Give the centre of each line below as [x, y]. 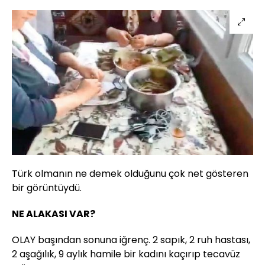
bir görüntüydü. [47, 188]
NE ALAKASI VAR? [54, 214]
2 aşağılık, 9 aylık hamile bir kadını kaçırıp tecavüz [126, 254]
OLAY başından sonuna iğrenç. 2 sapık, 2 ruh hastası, [131, 240]
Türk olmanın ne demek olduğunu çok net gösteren [130, 173]
